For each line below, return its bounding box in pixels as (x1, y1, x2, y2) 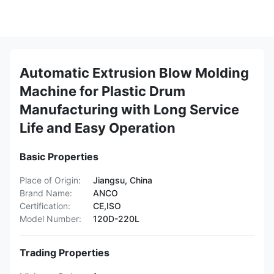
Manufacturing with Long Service (20, 102, 239, 117)
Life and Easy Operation (20, 120, 176, 136)
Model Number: (20, 213, 81, 224)
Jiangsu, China (93, 175, 152, 185)
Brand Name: (20, 188, 72, 198)
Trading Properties (20, 246, 109, 259)
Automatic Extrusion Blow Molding (20, 65, 249, 81)
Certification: (20, 201, 70, 211)
